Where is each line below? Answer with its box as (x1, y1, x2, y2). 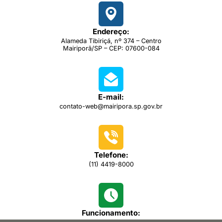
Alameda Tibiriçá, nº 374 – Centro (60, 37, 162, 45)
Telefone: (94, 150, 128, 160)
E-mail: (98, 92, 124, 102)
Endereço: (93, 27, 129, 37)
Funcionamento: (82, 208, 140, 218)
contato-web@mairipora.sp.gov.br (59, 103, 163, 111)
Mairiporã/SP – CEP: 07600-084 (62, 45, 160, 53)
